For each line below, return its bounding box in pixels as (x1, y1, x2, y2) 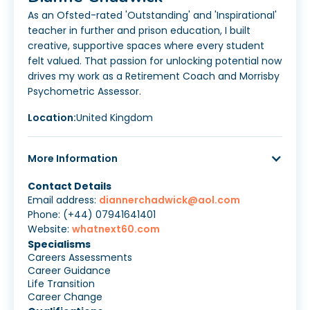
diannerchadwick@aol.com (99, 193, 240, 208)
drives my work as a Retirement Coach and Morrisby (28, 69, 280, 84)
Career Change (28, 290, 102, 304)
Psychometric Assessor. (28, 84, 141, 99)
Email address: (28, 193, 99, 208)
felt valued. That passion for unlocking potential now (28, 54, 282, 69)
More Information (28, 152, 118, 166)
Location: (28, 111, 76, 125)
